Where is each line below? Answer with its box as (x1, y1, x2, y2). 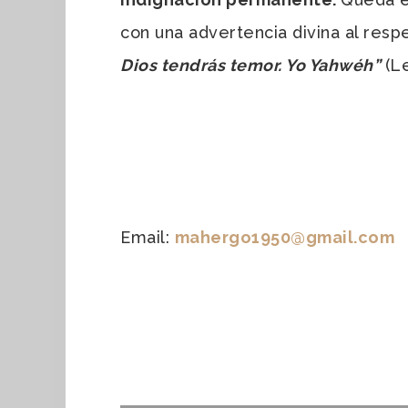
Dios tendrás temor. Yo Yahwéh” (120, 55, 385, 75)
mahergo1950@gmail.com (174, 227, 394, 247)
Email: (120, 227, 175, 247)
